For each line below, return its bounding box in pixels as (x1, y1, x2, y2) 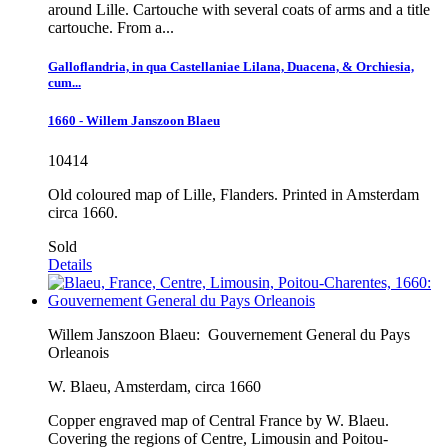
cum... (48, 75, 81, 91)
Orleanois (48, 343, 109, 361)
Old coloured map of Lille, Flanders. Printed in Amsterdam (48, 185, 419, 203)
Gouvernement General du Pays (208, 325, 410, 343)
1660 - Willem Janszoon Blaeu (48, 113, 220, 129)
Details (48, 255, 92, 273)
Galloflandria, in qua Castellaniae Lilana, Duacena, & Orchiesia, (48, 59, 414, 75)
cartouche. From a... (48, 19, 174, 37)
